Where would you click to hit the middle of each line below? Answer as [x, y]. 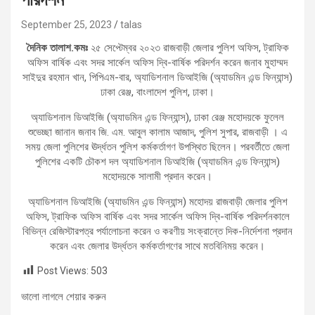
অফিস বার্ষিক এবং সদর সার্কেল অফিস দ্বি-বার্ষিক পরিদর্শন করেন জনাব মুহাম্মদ [157, 62]
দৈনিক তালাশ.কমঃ [58, 47]
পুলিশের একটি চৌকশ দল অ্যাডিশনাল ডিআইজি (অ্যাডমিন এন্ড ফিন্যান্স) [157, 161]
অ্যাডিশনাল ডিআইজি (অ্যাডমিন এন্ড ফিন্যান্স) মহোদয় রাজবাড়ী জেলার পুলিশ [157, 201]
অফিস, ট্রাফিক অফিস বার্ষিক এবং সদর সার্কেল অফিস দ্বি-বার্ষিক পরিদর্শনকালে [157, 216]
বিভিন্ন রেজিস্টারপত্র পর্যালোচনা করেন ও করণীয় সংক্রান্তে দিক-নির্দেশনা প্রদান [157, 231]
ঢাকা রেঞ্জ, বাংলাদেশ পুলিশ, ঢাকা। [157, 92]
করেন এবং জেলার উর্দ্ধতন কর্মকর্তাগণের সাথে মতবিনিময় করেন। [157, 246]
